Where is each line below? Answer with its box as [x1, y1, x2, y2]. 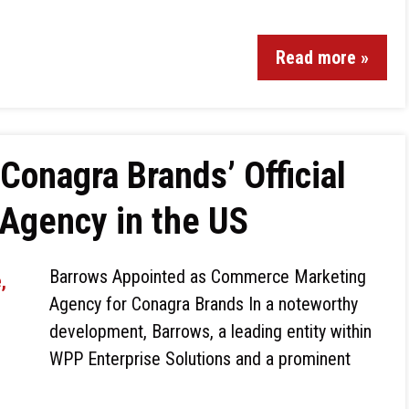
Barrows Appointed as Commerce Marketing [49, 266, 366, 288]
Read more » [276, 47, 369, 68]
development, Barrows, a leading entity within [49, 320, 372, 342]
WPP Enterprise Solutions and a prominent [49, 348, 351, 370]
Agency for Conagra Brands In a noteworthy [49, 293, 358, 315]
